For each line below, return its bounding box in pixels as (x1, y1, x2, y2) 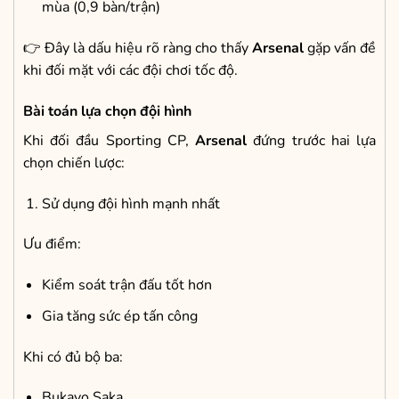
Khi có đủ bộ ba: (23, 346, 123, 367)
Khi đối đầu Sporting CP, (23, 130, 196, 151)
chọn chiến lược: (23, 152, 125, 173)
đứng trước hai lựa (247, 130, 377, 151)
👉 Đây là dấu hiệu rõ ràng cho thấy (23, 38, 252, 58)
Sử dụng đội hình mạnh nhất (41, 193, 220, 214)
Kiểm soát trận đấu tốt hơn (41, 275, 212, 296)
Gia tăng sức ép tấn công (41, 305, 198, 326)
